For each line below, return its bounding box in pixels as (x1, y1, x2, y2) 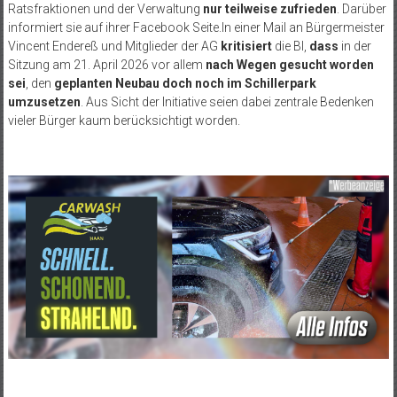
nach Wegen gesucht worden (205, 57, 374, 72)
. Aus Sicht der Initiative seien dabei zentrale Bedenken (80, 94, 374, 109)
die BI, (271, 38, 309, 53)
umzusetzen (7, 94, 81, 109)
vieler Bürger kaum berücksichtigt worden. (7, 113, 240, 128)
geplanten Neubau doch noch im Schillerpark (53, 75, 316, 90)
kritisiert (217, 38, 272, 53)
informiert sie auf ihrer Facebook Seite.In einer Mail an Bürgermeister (7, 19, 385, 35)
